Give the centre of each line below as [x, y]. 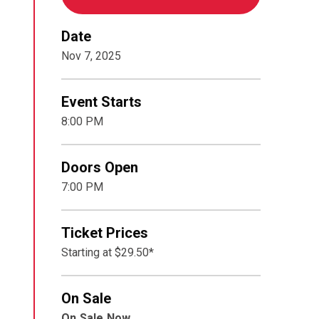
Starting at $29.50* [108, 252]
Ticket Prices [105, 233]
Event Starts [101, 102]
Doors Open [100, 167]
